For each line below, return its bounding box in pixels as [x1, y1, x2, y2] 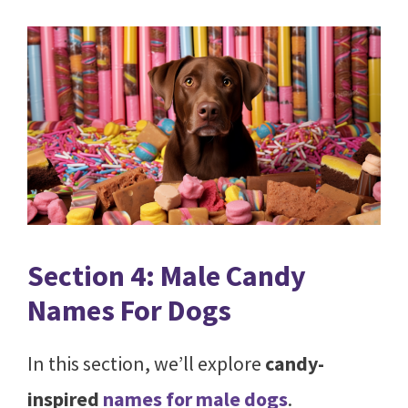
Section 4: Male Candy [27, 258, 306, 295]
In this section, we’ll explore [27, 351, 265, 377]
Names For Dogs [27, 292, 231, 330]
